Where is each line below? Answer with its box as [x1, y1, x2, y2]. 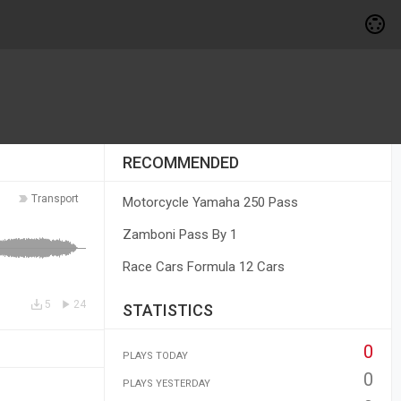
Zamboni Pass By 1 [122, 226, 237, 243]
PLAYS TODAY [122, 350, 188, 362]
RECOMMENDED [122, 153, 239, 172]
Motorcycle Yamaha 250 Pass [122, 194, 298, 210]
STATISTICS [122, 301, 213, 320]
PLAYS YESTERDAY [122, 378, 210, 389]
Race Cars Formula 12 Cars [122, 259, 285, 275]
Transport [30, 192, 79, 205]
